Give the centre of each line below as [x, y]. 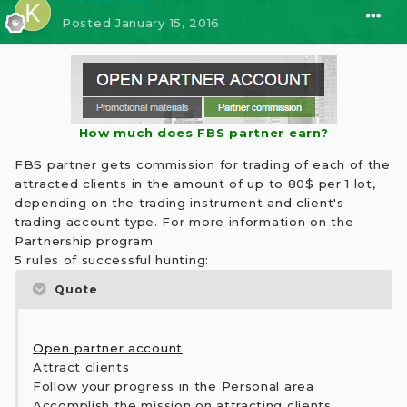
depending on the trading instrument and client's [179, 202]
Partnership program [84, 240]
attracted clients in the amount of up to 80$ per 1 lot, [195, 183]
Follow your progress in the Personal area [174, 386]
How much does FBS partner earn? [203, 133]
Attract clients [81, 367]
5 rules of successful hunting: [112, 259]
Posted [89, 23]
